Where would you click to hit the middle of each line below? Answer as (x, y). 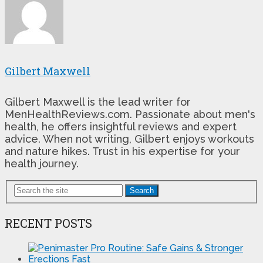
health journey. (42, 163)
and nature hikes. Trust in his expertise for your (122, 151)
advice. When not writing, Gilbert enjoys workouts (129, 139)
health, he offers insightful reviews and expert (121, 126)
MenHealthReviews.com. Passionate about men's (130, 114)
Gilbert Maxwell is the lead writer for (98, 102)
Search (142, 191)
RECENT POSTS (48, 223)
